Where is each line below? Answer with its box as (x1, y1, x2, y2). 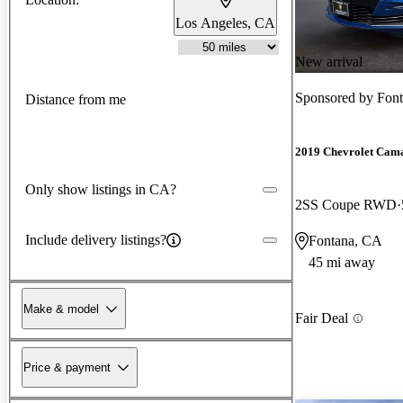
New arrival (295, 53, 363, 69)
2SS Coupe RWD (295, 197, 397, 213)
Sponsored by (295, 89, 377, 105)
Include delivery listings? (25, 231, 166, 247)
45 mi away (309, 255, 375, 271)
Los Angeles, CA (175, 14, 275, 31)
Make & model (23, 301, 99, 316)
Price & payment (23, 360, 111, 374)
